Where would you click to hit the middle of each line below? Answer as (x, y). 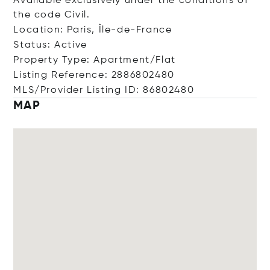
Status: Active (50, 45)
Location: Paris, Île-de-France (93, 30)
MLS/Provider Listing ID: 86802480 (104, 90)
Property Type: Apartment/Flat (95, 60)
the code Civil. (52, 15)
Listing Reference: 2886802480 (94, 75)
